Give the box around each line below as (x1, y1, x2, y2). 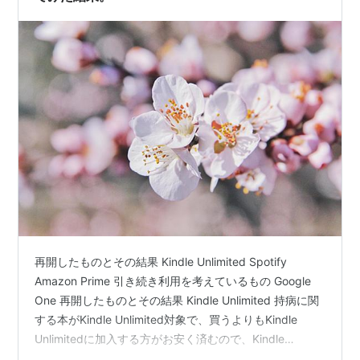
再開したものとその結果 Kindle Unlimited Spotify (35, 255, 288, 269)
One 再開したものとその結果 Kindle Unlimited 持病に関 (35, 293, 320, 308)
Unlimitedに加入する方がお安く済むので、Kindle (35, 332, 285, 346)
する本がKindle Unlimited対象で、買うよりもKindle (35, 313, 298, 327)
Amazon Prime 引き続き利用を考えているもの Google (35, 274, 312, 288)
